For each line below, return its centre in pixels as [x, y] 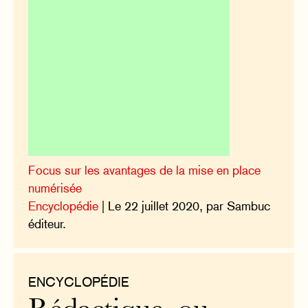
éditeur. [47, 224]
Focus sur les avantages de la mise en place [145, 170]
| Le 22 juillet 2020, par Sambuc [185, 206]
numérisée [55, 188]
